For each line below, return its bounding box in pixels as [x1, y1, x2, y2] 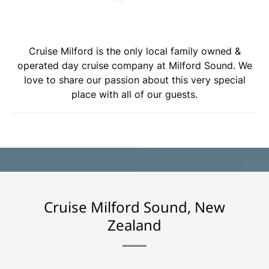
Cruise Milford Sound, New [44, 196, 225, 217]
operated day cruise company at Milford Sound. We [17, 59, 252, 71]
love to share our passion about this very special [23, 73, 246, 86]
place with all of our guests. [71, 88, 198, 100]
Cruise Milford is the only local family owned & [28, 44, 241, 57]
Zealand [107, 214, 162, 235]
